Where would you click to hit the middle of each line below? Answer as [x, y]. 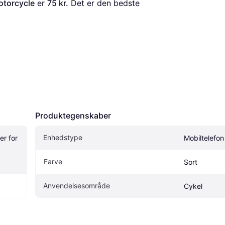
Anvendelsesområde [77, 186]
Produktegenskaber [73, 116]
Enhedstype [63, 138]
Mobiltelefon [204, 138]
